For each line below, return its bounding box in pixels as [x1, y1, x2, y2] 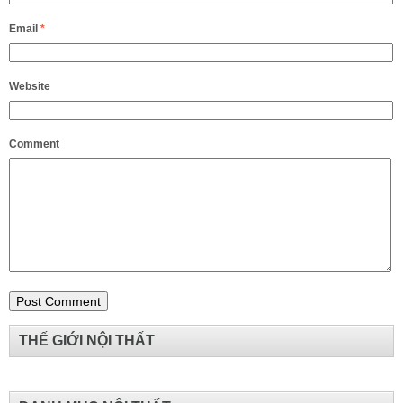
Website [9, 79, 50, 93]
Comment [9, 137, 59, 150]
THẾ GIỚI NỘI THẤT [19, 332, 155, 348]
